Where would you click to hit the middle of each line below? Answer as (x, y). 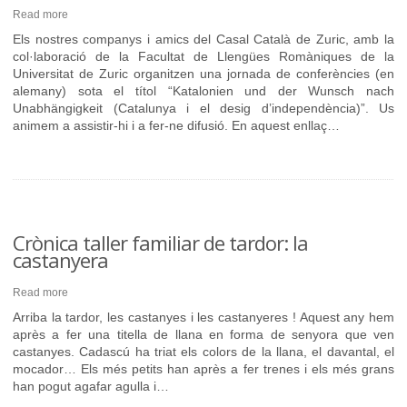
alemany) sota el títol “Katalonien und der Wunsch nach (203, 91)
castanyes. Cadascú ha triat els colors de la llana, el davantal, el (203, 352)
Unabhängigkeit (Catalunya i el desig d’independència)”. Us (203, 108)
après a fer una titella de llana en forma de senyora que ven (203, 334)
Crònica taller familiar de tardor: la (160, 243)
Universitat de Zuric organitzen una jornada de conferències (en (203, 74)
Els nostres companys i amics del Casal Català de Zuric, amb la (203, 39)
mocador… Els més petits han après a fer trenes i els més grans (203, 369)
